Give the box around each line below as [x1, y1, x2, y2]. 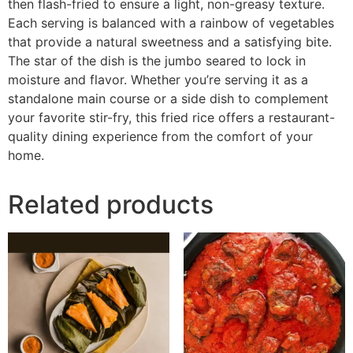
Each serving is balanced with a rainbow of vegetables [8, 15, 334, 32]
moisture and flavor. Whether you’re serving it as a [8, 72, 308, 88]
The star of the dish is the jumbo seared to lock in [8, 53, 306, 69]
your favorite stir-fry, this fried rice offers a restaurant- [8, 110, 335, 126]
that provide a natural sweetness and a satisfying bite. [8, 34, 332, 50]
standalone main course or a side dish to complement [8, 91, 329, 107]
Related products [8, 189, 214, 221]
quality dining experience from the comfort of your [8, 128, 313, 145]
